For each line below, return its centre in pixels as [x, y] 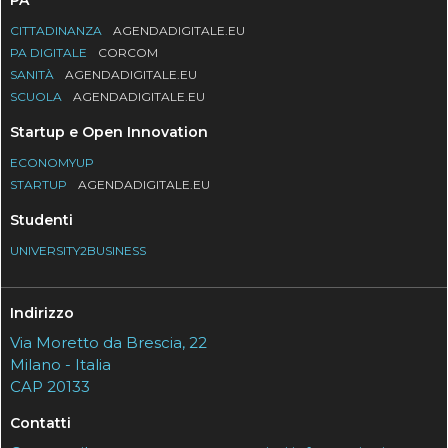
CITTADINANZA [58, 31]
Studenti [42, 220]
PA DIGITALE [50, 53]
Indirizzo [42, 313]
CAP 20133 [50, 387]
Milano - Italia [61, 365]
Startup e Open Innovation [109, 132]
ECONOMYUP [52, 163]
